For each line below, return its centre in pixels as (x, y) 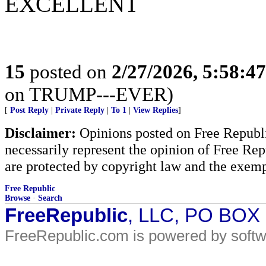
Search (50, 198)
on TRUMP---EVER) (89, 94)
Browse (18, 198)
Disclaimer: (40, 133)
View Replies (156, 110)
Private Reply (80, 110)
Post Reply (29, 110)
